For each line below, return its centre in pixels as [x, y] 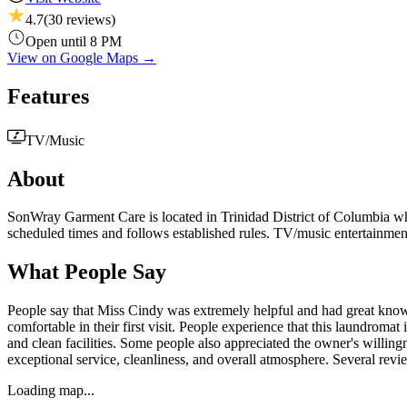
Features [48, 96]
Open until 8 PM [74, 41]
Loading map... [51, 391]
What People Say [87, 272]
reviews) [89, 19]
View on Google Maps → [82, 57]
